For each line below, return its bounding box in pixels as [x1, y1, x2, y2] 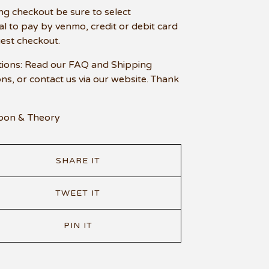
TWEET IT [55, 187, 101, 198]
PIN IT [63, 220, 92, 231]
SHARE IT [55, 155, 100, 166]
